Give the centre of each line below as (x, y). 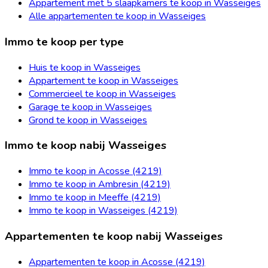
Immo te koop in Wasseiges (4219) (103, 211)
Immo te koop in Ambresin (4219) (100, 185)
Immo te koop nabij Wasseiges (86, 146)
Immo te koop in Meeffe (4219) (95, 198)
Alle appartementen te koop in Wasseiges (117, 16)
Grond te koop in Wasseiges (88, 120)
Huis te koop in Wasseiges (85, 67)
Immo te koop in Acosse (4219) (95, 171)
